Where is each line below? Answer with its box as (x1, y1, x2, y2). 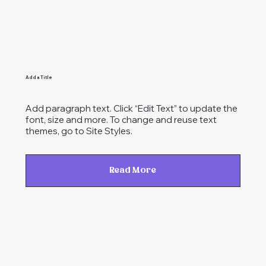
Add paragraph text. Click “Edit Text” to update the (26, 102, 238, 114)
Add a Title (26, 75, 53, 81)
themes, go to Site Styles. (26, 125, 133, 137)
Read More (109, 166, 157, 175)
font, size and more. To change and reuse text (26, 113, 217, 125)
